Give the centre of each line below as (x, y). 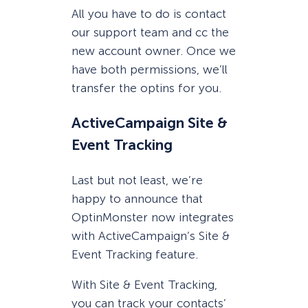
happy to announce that (137, 198)
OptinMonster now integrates (153, 217)
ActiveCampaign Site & (150, 123)
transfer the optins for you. (146, 88)
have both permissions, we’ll (150, 69)
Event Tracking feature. (135, 254)
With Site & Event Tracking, (144, 284)
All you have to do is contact (149, 13)
